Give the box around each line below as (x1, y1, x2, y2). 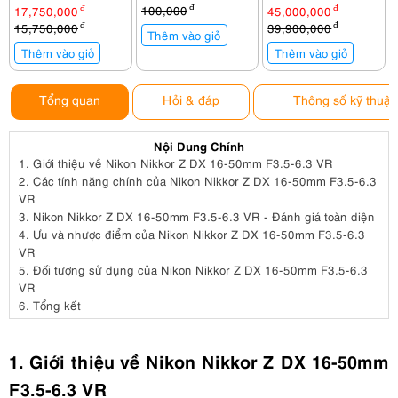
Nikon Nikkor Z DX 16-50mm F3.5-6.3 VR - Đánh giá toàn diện (33, 208, 375, 224)
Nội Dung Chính (154, 137, 244, 154)
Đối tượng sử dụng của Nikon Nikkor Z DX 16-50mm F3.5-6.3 (33, 261, 368, 277)
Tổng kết (33, 297, 81, 313)
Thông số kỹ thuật (293, 91, 395, 107)
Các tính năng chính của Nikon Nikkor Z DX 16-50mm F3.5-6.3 (33, 172, 377, 188)
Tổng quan (38, 91, 100, 107)
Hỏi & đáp (162, 91, 219, 107)
